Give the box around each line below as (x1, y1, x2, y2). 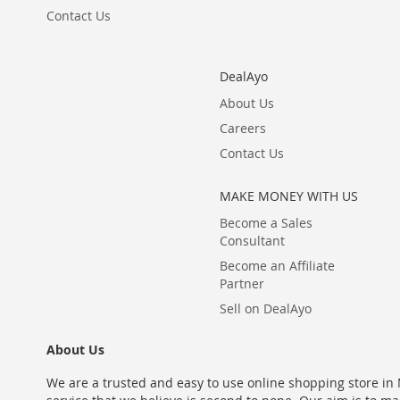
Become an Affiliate (219, 257, 335, 274)
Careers (219, 120, 266, 137)
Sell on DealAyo (219, 300, 312, 317)
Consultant (219, 232, 285, 249)
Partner (219, 275, 264, 292)
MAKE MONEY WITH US (219, 187, 358, 204)
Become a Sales (219, 214, 312, 231)
